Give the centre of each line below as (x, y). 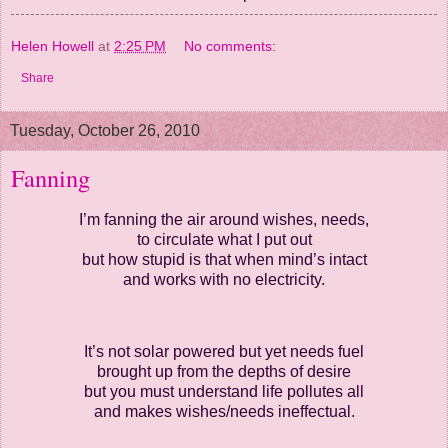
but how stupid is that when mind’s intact (224, 259)
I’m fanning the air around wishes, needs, (224, 219)
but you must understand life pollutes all (224, 391)
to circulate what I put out (224, 239)
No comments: (230, 46)
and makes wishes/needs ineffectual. (224, 411)
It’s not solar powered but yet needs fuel (224, 351)
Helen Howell (52, 46)
